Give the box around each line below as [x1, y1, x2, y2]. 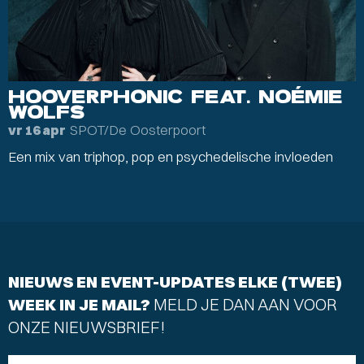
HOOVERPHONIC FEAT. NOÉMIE [8, 84, 343, 109]
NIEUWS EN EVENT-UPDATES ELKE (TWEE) [8, 271, 342, 292]
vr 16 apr [8, 122, 66, 138]
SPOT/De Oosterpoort [70, 121, 206, 138]
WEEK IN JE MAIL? [8, 293, 154, 314]
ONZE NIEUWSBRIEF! [8, 316, 165, 337]
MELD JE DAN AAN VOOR [154, 293, 337, 314]
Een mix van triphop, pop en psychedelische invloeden [8, 148, 333, 165]
